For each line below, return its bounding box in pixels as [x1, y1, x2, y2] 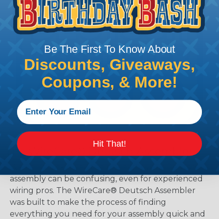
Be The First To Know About [44, 43, 175, 55]
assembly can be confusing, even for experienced [10, 174, 203, 184]
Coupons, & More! [42, 73, 177, 91]
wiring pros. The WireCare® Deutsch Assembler [10, 186, 196, 196]
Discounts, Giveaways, [24, 56, 195, 74]
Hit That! [93, 138, 126, 149]
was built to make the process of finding [10, 197, 166, 207]
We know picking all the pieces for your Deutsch [10, 162, 200, 172]
